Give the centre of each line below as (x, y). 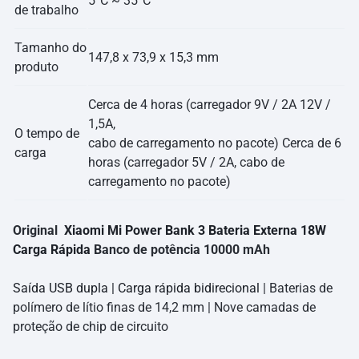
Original (38, 231)
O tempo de (47, 134)
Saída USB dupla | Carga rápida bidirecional (136, 288)
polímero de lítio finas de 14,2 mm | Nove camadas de (164, 308)
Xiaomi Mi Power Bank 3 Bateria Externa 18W (195, 231)
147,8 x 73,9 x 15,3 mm (153, 58)
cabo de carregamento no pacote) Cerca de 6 (215, 143)
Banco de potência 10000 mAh (180, 250)
